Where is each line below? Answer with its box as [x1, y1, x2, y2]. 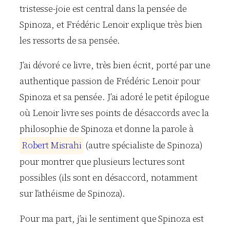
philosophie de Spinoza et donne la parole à [20, 123, 196, 136]
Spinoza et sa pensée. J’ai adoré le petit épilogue [20, 91, 209, 104]
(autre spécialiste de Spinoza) [83, 139, 203, 152]
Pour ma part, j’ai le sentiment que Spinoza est [20, 212, 204, 225]
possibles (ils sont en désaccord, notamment [20, 171, 198, 184]
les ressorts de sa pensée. [20, 34, 121, 47]
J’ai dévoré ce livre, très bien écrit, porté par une [20, 59, 210, 72]
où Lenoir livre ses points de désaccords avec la [20, 107, 209, 120]
